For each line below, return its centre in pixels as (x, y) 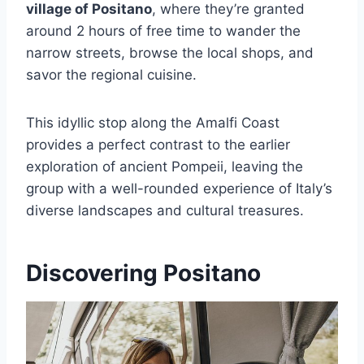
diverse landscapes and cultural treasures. (165, 210)
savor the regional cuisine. (111, 75)
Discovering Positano (143, 273)
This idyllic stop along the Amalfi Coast (153, 123)
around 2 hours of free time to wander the (163, 31)
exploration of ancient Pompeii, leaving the (165, 167)
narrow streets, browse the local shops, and (170, 53)
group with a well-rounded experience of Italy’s (179, 188)
